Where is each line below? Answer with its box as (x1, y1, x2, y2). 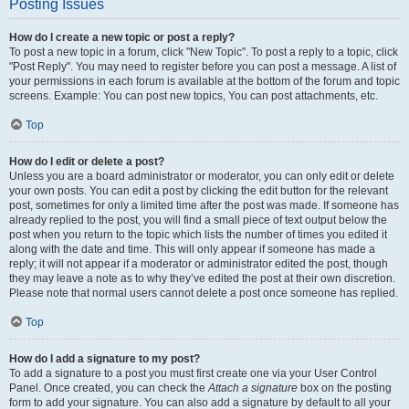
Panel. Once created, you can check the (9, 382, 208, 394)
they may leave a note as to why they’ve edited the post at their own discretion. (9, 272, 395, 285)
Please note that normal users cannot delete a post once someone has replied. (9, 287, 398, 299)
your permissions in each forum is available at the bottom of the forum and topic (9, 75, 400, 88)
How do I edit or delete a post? (9, 155, 164, 168)
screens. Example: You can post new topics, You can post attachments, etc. (9, 89, 378, 102)
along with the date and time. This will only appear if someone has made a (9, 243, 375, 256)
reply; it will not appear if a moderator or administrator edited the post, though (9, 257, 388, 270)
